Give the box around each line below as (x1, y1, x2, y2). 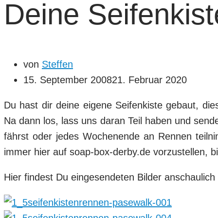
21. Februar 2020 (112, 74, 187, 85)
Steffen (42, 58, 73, 70)
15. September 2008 (23, 74, 112, 85)
